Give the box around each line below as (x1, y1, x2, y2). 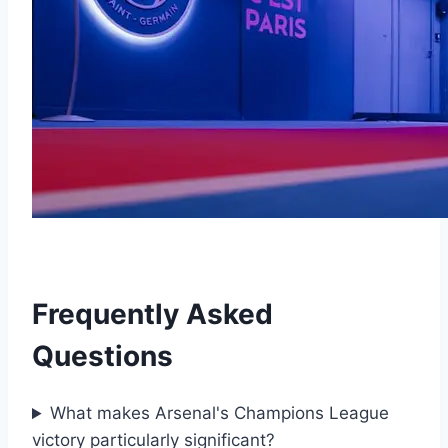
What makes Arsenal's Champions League (50, 403, 390, 424)
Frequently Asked (32, 296, 273, 331)
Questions (32, 338, 173, 373)
